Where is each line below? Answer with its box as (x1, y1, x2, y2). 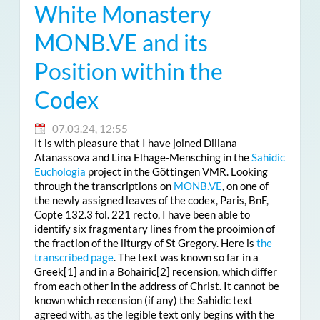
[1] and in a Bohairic (63, 264, 156, 278)
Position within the (34, 57, 223, 85)
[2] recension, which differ (156, 264, 277, 278)
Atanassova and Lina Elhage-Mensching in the (34, 150, 251, 164)
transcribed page (34, 250, 114, 264)
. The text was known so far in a (113, 250, 259, 264)
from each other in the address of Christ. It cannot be (34, 279, 279, 292)
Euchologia (34, 164, 86, 178)
